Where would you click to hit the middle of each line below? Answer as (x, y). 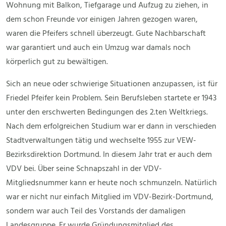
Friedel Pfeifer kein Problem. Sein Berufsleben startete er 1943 (111, 99)
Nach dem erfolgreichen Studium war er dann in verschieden (111, 127)
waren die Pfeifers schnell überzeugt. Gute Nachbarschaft (106, 34)
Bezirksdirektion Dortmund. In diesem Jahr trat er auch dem (109, 155)
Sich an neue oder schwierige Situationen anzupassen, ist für (112, 84)
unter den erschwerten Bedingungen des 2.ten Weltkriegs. (107, 113)
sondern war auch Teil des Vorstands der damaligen (96, 212)
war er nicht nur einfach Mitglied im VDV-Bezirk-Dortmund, (110, 197)
